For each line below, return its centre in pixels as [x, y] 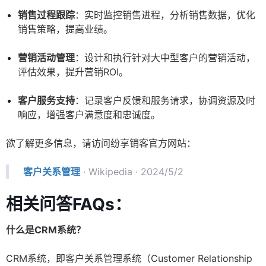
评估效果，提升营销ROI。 [73, 72]
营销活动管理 [46, 58]
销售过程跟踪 [46, 15]
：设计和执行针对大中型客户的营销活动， [165, 58]
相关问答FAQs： [69, 205]
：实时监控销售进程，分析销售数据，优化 [165, 15]
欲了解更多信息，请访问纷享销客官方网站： [101, 143]
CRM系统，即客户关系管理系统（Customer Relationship [129, 259]
